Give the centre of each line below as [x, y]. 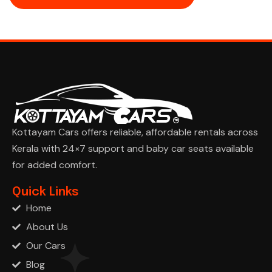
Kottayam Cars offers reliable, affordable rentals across [135, 132]
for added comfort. [55, 165]
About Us [47, 227]
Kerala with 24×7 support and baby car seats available [133, 149]
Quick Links [46, 192]
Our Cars [46, 246]
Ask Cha [30, 181]
